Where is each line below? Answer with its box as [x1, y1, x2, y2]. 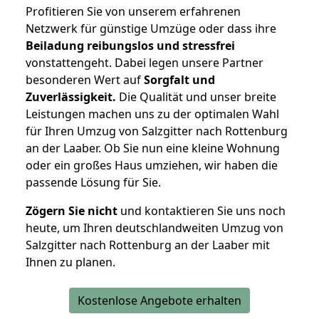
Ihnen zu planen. [26, 254, 115, 271]
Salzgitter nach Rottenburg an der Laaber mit [26, 237, 270, 253]
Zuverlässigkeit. [26, 89, 116, 105]
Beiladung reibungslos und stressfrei [26, 38, 235, 54]
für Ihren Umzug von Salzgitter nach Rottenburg [26, 123, 288, 140]
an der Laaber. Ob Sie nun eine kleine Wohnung [26, 140, 280, 157]
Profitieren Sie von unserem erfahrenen [26, 4, 241, 20]
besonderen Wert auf [26, 72, 144, 88]
